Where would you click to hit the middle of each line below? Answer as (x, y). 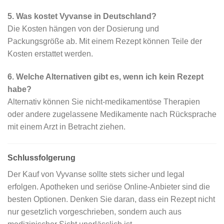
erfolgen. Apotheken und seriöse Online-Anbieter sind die (109, 187)
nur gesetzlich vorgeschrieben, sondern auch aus (94, 212)
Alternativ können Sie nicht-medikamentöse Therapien (104, 102)
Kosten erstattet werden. (50, 54)
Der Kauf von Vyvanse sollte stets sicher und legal (96, 174)
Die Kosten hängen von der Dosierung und (83, 29)
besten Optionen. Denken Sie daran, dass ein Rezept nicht (111, 199)
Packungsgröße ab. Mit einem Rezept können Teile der (105, 41)
